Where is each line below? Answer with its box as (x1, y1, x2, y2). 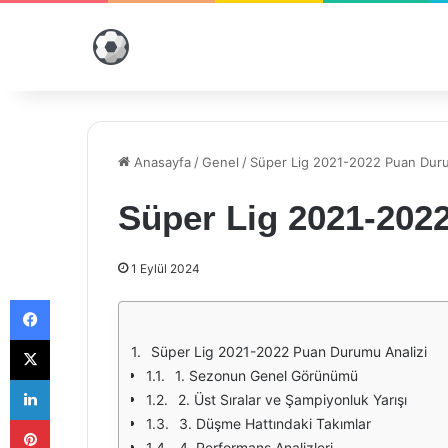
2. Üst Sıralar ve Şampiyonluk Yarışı (178, 391, 407, 408)
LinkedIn (49, 371, 101, 387)
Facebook (49, 291, 110, 307)
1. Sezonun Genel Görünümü (175, 367, 358, 384)
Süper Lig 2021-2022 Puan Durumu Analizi (151, 343, 427, 360)
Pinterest (49, 411, 106, 427)
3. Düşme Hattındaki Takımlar (179, 415, 371, 432)
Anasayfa (130, 154, 191, 170)
